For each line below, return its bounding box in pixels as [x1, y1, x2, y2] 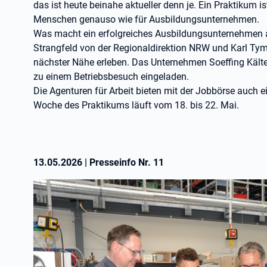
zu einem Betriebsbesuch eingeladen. [33, 71, 189, 82]
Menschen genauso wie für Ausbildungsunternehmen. [33, 14, 259, 25]
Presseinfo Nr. [89, 157, 153, 168]
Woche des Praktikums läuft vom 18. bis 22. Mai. [33, 100, 239, 111]
